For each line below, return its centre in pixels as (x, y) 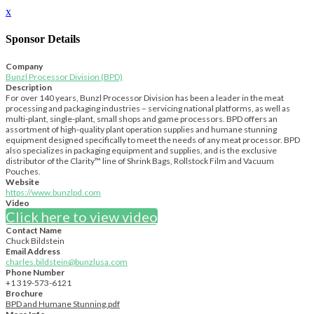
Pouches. (23, 171)
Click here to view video (82, 216)
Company (24, 66)
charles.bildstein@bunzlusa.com (67, 261)
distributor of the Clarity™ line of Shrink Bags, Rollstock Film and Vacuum (140, 161)
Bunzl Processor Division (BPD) (64, 76)
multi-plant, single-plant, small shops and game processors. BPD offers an (142, 118)
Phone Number (35, 272)
